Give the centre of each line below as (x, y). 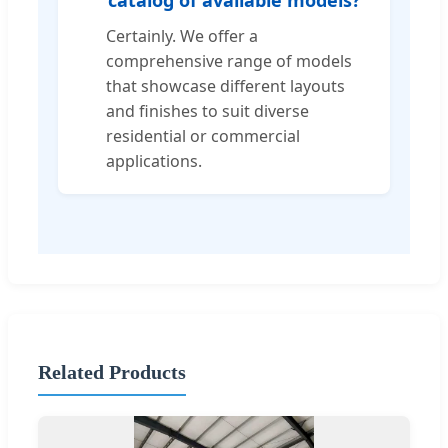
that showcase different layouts (225, 85)
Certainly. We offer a (182, 35)
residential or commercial (203, 135)
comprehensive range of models (229, 60)
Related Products (112, 371)
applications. (154, 160)
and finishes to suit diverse (207, 110)
